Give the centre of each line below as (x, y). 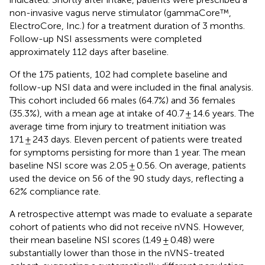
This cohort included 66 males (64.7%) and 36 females (122, 100)
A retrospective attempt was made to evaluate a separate (131, 214)
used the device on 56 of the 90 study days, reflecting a (127, 178)
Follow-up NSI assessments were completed (106, 38)
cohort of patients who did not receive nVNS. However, (127, 227)
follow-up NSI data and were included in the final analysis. (131, 87)
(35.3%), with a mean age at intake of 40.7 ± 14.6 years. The (132, 113)
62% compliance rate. (55, 191)
